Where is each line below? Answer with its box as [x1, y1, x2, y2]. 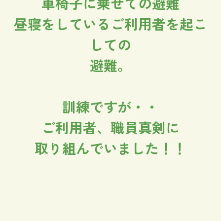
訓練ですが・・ [62, 97, 159, 116]
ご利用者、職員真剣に [41, 117, 180, 137]
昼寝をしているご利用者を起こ [14, 14, 207, 34]
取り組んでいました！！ [35, 138, 186, 158]
